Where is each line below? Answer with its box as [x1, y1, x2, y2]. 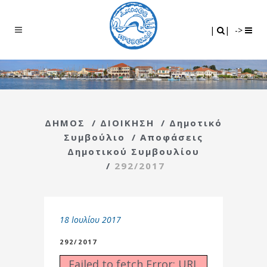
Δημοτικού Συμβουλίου [67, 145, 200, 157]
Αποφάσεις [140, 131, 203, 143]
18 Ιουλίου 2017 [60, 213, 121, 225]
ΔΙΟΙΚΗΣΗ [100, 116, 154, 129]
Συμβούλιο [64, 131, 125, 143]
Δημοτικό [169, 116, 222, 129]
